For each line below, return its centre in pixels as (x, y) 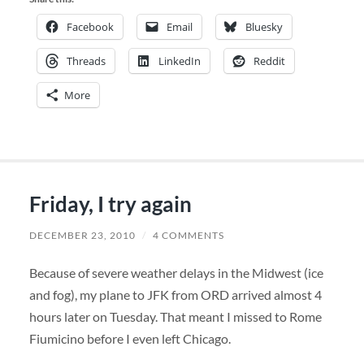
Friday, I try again (110, 204)
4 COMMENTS (188, 236)
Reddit (269, 61)
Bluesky (264, 27)
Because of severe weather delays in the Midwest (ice (176, 273)
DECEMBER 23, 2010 (82, 236)
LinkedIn (179, 61)
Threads (86, 61)
